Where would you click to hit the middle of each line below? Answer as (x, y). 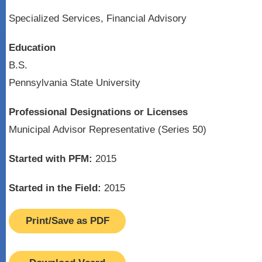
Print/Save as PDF (67, 221)
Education (32, 48)
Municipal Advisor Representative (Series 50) (108, 130)
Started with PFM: (51, 159)
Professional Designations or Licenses (98, 112)
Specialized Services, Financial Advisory (98, 18)
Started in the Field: (55, 188)
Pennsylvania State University (75, 83)
